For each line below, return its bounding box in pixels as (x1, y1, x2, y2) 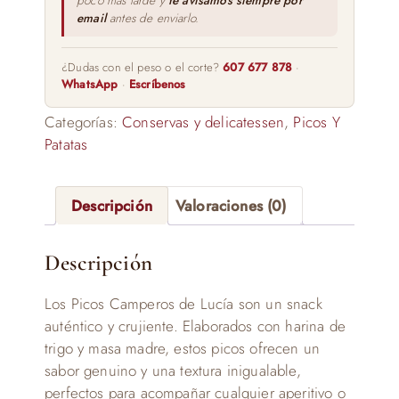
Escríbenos (128, 76, 186, 93)
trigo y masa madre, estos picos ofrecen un (45, 337, 321, 359)
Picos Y (293, 111, 340, 133)
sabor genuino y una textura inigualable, (45, 359, 301, 381)
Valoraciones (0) (175, 194, 287, 216)
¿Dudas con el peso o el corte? (61, 59, 224, 76)
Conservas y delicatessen (122, 111, 285, 133)
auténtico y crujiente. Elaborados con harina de (45, 314, 346, 337)
